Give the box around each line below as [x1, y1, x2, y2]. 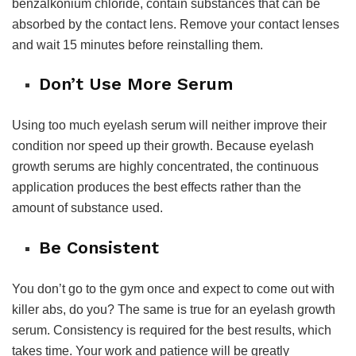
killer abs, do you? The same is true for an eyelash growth [12, 302, 335, 316]
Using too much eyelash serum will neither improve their [12, 118, 327, 133]
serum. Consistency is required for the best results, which [12, 323, 331, 337]
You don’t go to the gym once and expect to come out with [12, 281, 335, 296]
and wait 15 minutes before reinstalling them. [12, 37, 263, 52]
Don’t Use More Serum [39, 74, 234, 95]
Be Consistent [39, 237, 160, 257]
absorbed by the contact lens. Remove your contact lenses [12, 17, 339, 31]
